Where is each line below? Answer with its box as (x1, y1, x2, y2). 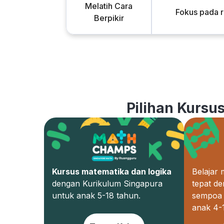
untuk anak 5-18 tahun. (52, 190, 140, 200)
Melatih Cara (85, 1, 132, 11)
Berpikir (93, 13, 124, 23)
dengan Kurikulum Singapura (52, 178, 162, 188)
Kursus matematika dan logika (52, 166, 171, 176)
